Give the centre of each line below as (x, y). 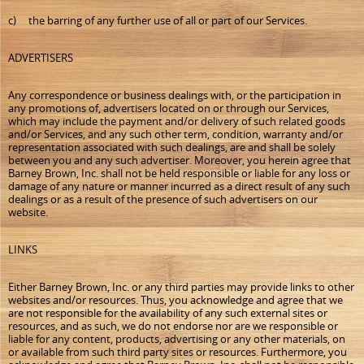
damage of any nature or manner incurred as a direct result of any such (179, 186)
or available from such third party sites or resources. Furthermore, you (178, 352)
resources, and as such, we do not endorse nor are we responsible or (173, 326)
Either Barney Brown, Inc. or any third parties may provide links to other (181, 287)
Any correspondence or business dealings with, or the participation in (175, 95)
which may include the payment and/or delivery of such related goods (177, 121)
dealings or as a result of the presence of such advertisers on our (163, 199)
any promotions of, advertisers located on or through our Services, (169, 108)
